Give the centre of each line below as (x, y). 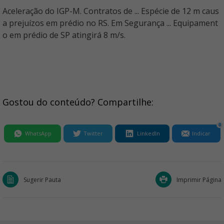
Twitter (93, 133)
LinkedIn (149, 133)
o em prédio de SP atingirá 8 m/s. (64, 35)
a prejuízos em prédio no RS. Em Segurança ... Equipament (110, 23)
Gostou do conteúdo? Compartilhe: (78, 102)
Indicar (201, 133)
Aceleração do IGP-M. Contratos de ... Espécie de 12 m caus (111, 11)
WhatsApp (38, 133)
